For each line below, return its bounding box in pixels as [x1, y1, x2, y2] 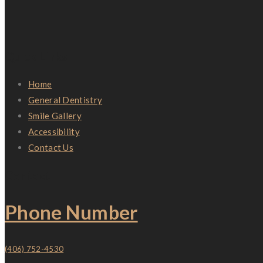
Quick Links [5, 49, 68, 63]
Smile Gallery [28, 110, 82, 121]
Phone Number [5, 200, 138, 224]
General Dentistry [28, 94, 103, 105]
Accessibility [28, 126, 80, 137]
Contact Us [28, 141, 73, 153]
